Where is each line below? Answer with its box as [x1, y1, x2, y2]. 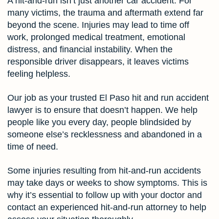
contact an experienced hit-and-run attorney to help [7, 202, 206, 212]
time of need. [7, 141, 58, 152]
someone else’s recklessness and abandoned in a [7, 129, 202, 139]
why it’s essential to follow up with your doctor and [7, 190, 202, 200]
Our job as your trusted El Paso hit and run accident [7, 92, 209, 103]
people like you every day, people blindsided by [7, 117, 191, 127]
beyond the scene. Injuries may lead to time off [7, 20, 189, 30]
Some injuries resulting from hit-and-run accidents [7, 165, 201, 175]
